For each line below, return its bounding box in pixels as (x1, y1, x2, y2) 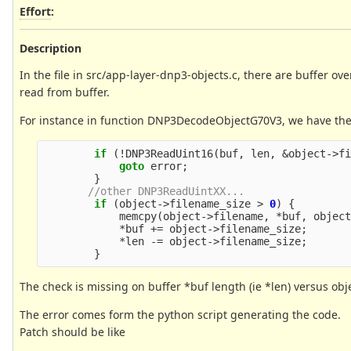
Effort (20, 3, 51, 19)
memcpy (119, 209, 157, 223)
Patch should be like (20, 324, 125, 339)
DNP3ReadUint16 (125, 147, 214, 160)
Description (20, 40, 81, 56)
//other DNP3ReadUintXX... (88, 184, 245, 197)
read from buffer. (20, 84, 110, 100)
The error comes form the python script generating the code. (20, 306, 341, 322)
